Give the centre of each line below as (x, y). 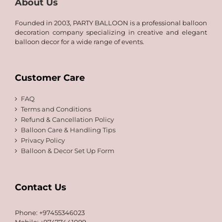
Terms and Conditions (56, 109)
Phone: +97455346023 (50, 213)
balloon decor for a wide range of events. (80, 42)
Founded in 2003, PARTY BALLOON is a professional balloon (111, 23)
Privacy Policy (43, 140)
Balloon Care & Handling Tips (68, 130)
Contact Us (41, 187)
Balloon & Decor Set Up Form (68, 151)
